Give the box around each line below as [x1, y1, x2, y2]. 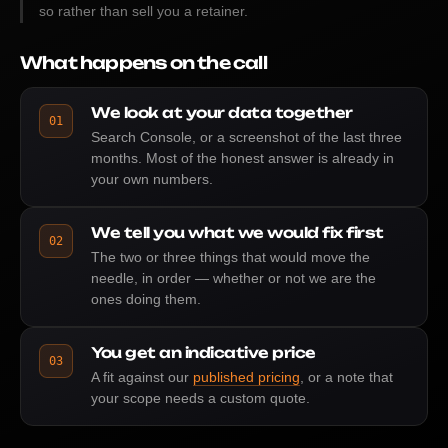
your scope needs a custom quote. [91, 390, 310, 406]
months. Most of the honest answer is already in [91, 150, 394, 166]
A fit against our [91, 369, 193, 385]
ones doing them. [91, 291, 201, 307]
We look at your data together [91, 103, 353, 122]
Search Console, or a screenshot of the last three [91, 129, 402, 145]
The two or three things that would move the [91, 249, 370, 265]
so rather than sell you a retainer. [39, 3, 248, 19]
